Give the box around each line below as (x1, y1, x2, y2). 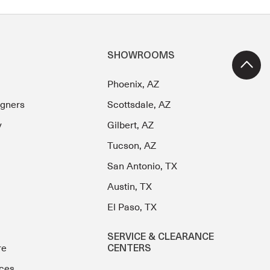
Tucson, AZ (107, 140, 157, 152)
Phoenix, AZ (107, 79, 160, 90)
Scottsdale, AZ (107, 99, 171, 111)
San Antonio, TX (107, 161, 178, 172)
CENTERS (107, 244, 152, 254)
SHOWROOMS (107, 51, 175, 61)
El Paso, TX (107, 202, 157, 213)
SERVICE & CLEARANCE (107, 233, 215, 243)
